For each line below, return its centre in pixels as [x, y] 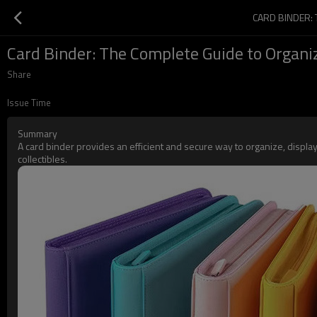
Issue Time [29, 103]
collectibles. [42, 159]
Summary [38, 133]
